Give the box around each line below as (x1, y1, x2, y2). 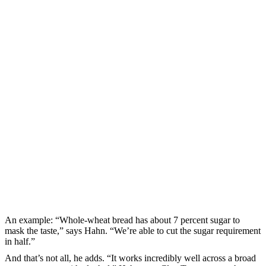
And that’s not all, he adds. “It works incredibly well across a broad (5, 252, 256, 263)
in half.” (5, 236, 35, 246)
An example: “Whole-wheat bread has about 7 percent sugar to (5, 214, 240, 225)
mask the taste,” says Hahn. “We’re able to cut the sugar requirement (5, 225, 261, 236)
